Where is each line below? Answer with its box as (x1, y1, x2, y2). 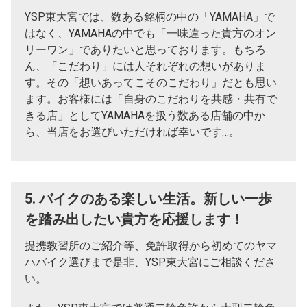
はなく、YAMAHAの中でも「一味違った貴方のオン (25, 27, 276, 40)
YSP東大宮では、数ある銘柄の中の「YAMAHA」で (25, 10, 275, 24)
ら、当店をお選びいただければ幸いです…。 (25, 125, 240, 139)
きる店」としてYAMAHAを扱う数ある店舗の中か (25, 109, 265, 123)
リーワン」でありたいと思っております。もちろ (25, 43, 266, 57)
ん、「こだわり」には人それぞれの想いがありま (25, 60, 266, 73)
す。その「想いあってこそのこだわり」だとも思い (25, 76, 277, 90)
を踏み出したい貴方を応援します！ (25, 211, 244, 228)
